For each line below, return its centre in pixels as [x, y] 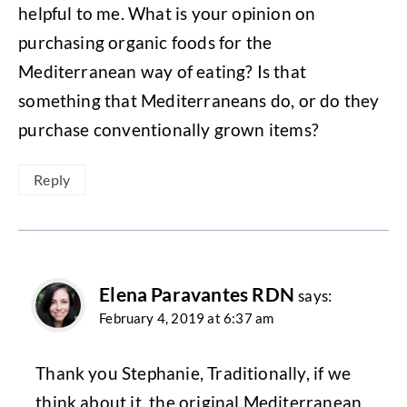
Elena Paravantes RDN [197, 295]
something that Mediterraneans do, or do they [199, 100]
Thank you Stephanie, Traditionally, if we [193, 373]
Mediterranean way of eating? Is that [162, 71]
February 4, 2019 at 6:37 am [187, 318]
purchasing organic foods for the [145, 42]
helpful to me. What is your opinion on [167, 13]
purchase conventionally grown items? [169, 129]
